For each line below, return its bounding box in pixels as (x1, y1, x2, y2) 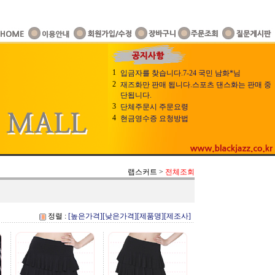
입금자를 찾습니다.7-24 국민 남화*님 (120, 69, 241, 77)
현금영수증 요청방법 (120, 114, 188, 123)
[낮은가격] (103, 212, 137, 220)
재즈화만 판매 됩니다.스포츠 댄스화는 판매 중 (120, 80, 271, 89)
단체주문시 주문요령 (120, 103, 188, 111)
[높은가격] (68, 212, 103, 220)
